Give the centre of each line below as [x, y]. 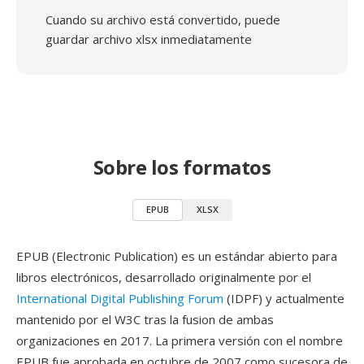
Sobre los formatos [182, 167]
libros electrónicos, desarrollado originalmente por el [164, 277]
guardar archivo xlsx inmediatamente [149, 39]
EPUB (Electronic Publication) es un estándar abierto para [177, 256]
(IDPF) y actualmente [284, 298]
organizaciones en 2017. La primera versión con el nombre [180, 340]
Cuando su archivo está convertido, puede [163, 19]
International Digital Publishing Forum [120, 298]
